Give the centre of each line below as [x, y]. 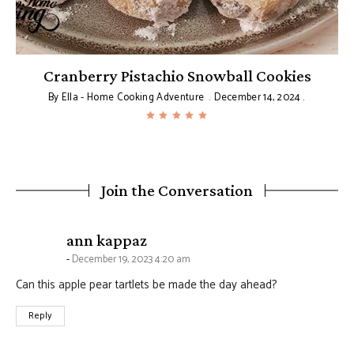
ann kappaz [107, 240]
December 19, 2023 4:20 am [131, 259]
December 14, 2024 [258, 97]
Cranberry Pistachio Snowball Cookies [177, 75]
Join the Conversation [177, 190]
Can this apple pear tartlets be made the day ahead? [147, 284]
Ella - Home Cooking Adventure [133, 97]
